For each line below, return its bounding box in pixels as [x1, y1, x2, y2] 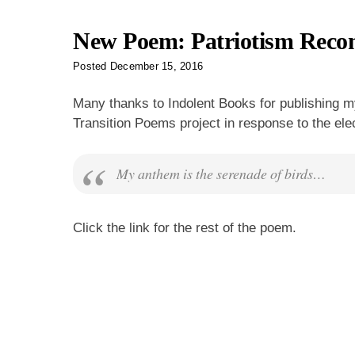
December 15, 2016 [109, 59, 203, 72]
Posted [73, 59, 110, 72]
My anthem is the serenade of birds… [116, 163, 326, 183]
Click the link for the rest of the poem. [73, 219, 296, 235]
